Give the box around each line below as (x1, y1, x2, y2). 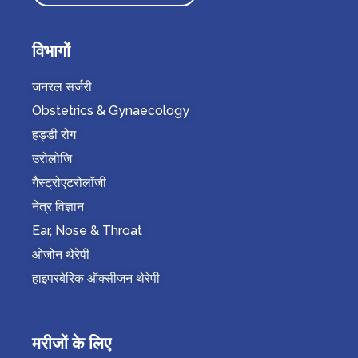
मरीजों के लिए (32, 333, 111, 354)
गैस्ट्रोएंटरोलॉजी (32, 175, 106, 191)
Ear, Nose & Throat (32, 223, 142, 239)
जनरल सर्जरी (32, 79, 92, 95)
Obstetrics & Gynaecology (32, 103, 189, 119)
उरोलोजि (32, 151, 72, 167)
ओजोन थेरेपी (32, 247, 89, 263)
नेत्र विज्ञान (32, 199, 84, 215)
